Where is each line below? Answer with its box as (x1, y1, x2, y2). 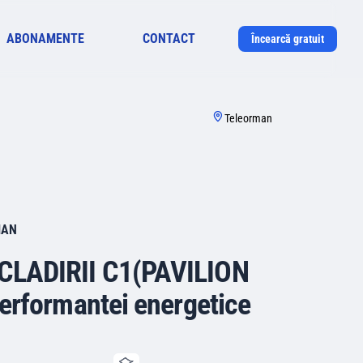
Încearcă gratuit (250, 32, 324, 45)
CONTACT (143, 31, 196, 46)
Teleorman (224, 112, 272, 125)
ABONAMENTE (6, 31, 84, 46)
